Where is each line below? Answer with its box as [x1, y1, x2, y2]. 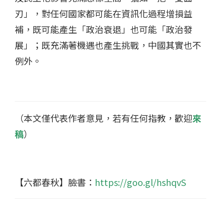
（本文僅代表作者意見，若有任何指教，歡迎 [15, 111, 192, 124]
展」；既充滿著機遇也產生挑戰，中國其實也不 [15, 38, 201, 51]
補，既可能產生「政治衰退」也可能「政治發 [15, 22, 192, 36]
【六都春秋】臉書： [15, 175, 95, 188]
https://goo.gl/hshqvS [95, 175, 186, 188]
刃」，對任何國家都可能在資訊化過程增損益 [15, 6, 192, 20]
